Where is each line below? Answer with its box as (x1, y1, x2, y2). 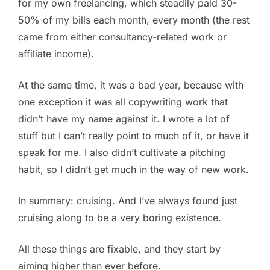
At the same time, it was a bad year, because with (18, 79, 243, 92)
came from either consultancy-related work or (18, 31, 227, 43)
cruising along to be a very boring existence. (18, 212, 221, 224)
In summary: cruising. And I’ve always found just (18, 195, 237, 207)
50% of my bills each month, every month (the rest (18, 14, 250, 27)
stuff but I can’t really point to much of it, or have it (18, 130, 249, 142)
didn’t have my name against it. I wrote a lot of (18, 113, 230, 125)
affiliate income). (18, 48, 94, 60)
